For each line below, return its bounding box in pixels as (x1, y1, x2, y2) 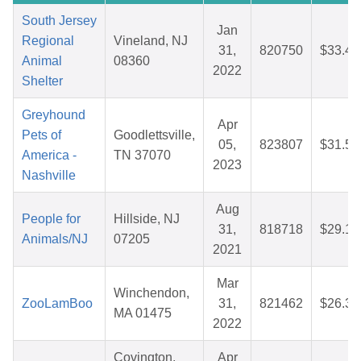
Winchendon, (114, 286, 189, 301)
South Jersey (22, 14, 97, 28)
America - (22, 148, 77, 163)
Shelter (22, 74, 63, 89)
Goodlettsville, (114, 128, 195, 143)
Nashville (22, 168, 76, 183)
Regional (22, 34, 74, 48)
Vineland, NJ (114, 34, 188, 48)
